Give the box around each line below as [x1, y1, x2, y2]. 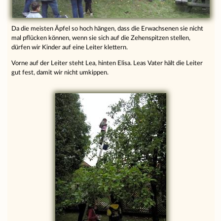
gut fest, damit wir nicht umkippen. [11, 69, 109, 75]
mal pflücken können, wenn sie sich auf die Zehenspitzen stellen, [11, 35, 191, 41]
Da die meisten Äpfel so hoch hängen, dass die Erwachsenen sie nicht [11, 25, 204, 32]
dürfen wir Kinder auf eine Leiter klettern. [11, 44, 128, 50]
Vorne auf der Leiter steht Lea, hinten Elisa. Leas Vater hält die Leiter [11, 60, 203, 66]
